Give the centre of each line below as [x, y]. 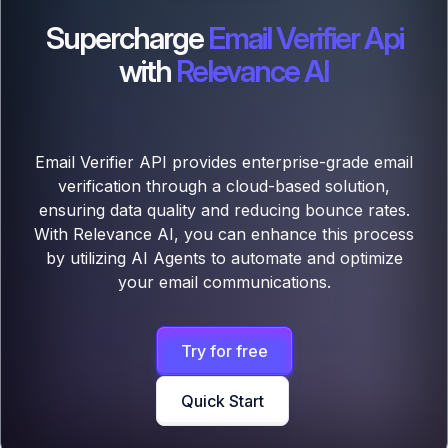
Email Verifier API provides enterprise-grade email [224, 162]
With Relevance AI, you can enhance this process [224, 234]
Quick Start [222, 401]
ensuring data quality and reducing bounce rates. [224, 210]
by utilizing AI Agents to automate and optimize [224, 258]
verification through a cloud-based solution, [224, 186]
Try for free [224, 351]
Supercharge [126, 38]
